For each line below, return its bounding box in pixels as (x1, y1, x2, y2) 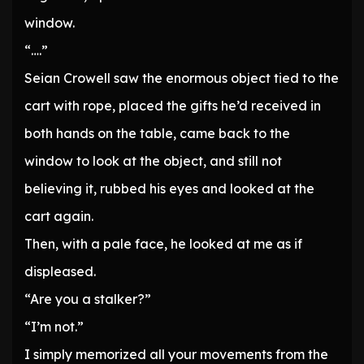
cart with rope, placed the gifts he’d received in (24, 97, 321, 115)
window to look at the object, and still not (24, 153, 282, 170)
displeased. (24, 263, 96, 280)
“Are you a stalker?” (24, 291, 151, 308)
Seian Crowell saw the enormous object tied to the (24, 70, 339, 87)
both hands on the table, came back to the (24, 125, 290, 142)
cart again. (24, 208, 93, 225)
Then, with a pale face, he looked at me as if (24, 236, 302, 253)
